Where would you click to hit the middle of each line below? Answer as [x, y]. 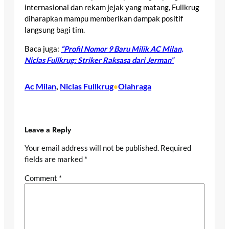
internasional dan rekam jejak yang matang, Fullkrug [112, 8]
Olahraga [135, 86]
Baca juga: [43, 49]
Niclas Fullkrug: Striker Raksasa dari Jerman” [99, 60]
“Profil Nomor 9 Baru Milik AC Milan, [122, 49]
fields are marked [54, 159]
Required [176, 147]
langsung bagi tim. [55, 30]
